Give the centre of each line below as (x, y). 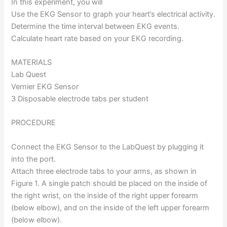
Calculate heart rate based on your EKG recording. (98, 38)
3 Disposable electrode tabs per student (80, 99)
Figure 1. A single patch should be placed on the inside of (109, 183)
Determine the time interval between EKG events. (96, 26)
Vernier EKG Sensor (45, 87)
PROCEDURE (34, 123)
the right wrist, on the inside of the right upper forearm (105, 195)
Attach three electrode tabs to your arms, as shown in (104, 171)
